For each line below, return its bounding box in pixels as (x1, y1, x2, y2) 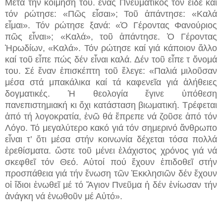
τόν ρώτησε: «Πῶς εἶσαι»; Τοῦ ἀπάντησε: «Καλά (5, 8, 217, 19)
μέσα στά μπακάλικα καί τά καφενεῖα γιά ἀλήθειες (5, 77, 217, 87)
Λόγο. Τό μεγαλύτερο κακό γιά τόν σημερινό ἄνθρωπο (5, 122, 217, 133)
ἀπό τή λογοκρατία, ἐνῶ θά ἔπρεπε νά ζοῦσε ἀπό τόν (5, 111, 217, 121)
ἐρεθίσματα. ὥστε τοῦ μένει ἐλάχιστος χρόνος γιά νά (5, 145, 217, 156)
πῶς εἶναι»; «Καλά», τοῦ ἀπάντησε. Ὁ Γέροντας (5, 31, 217, 42)
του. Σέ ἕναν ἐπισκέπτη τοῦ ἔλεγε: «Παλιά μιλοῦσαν (5, 65, 217, 76)
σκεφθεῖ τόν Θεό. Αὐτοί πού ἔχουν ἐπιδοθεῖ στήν (5, 157, 217, 167)
